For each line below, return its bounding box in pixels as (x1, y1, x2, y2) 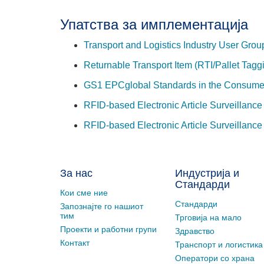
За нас (60, 167, 93, 179)
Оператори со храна (175, 253, 255, 263)
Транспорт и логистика (175, 239, 263, 249)
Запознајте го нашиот (60, 201, 143, 211)
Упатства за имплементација (60, 16, 248, 32)
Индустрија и (175, 167, 239, 179)
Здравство (175, 226, 214, 236)
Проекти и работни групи (60, 224, 157, 234)
